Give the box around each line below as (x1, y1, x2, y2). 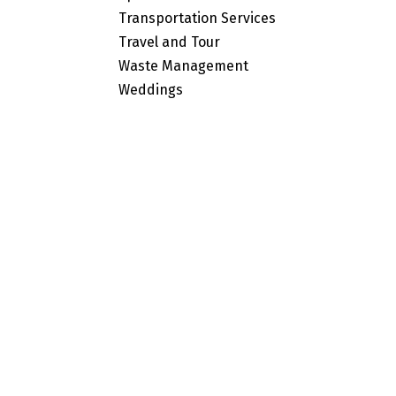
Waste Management (118, 57, 249, 74)
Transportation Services (118, 9, 277, 27)
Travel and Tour (118, 33, 221, 50)
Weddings (118, 80, 184, 98)
